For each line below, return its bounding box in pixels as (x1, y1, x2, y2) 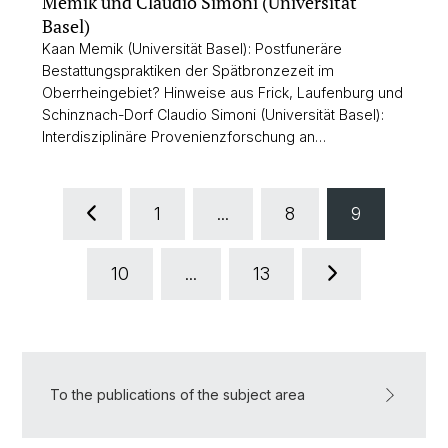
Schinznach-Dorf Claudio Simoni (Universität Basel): (42, 106, 384, 124)
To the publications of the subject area (50, 386, 305, 404)
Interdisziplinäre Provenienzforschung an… (42, 128, 326, 146)
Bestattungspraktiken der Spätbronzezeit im (42, 62, 334, 80)
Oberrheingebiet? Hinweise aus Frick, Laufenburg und (42, 84, 403, 102)
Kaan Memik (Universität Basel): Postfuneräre (42, 40, 342, 58)
